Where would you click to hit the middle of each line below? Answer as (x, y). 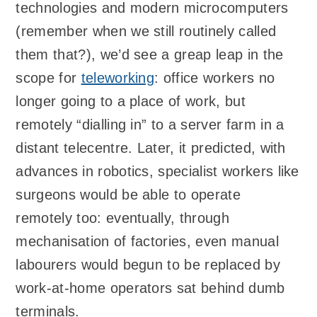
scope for (48, 78)
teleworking (118, 78)
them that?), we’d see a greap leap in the (150, 55)
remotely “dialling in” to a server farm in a (150, 125)
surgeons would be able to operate (128, 195)
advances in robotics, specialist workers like (157, 172)
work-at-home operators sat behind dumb (150, 288)
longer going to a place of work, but (131, 102)
